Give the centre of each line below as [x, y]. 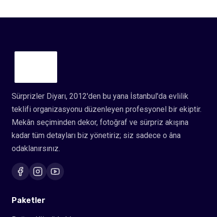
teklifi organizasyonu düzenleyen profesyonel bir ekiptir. [107, 109]
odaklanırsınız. [36, 149]
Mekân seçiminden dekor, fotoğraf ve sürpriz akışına [100, 123]
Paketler [29, 201]
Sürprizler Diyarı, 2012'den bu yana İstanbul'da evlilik [100, 96]
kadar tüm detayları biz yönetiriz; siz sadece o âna [96, 136]
